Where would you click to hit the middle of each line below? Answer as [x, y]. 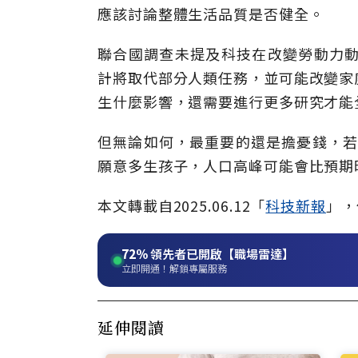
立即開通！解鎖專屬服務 [174, 268]
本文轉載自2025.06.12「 [182, 205]
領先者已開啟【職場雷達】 [221, 254]
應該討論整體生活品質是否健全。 [211, 14]
